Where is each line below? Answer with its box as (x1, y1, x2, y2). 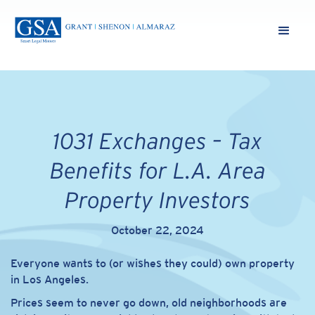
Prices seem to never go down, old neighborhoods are (11, 296, 287, 309)
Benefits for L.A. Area (49, 158, 266, 183)
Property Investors (65, 188, 250, 212)
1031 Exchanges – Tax (53, 129, 262, 153)
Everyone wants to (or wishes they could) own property (11, 257, 295, 270)
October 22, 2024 (111, 224, 204, 237)
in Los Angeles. (11, 273, 89, 286)
